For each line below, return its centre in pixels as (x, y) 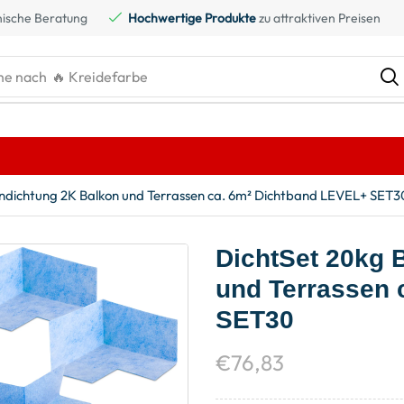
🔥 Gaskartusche (105, 77)
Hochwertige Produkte (192, 18)
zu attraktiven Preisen (318, 18)
